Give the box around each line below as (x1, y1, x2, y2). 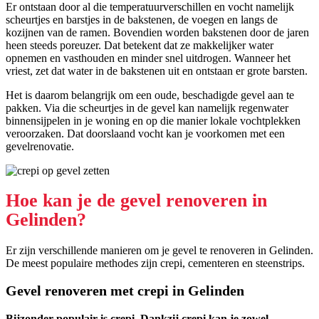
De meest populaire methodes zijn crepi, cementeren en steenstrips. (6, 257, 305, 270)
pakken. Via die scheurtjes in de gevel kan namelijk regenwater (6, 102, 288, 115)
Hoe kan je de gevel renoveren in (6, 190, 267, 211)
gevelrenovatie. (6, 140, 74, 153)
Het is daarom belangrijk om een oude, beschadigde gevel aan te (6, 89, 294, 102)
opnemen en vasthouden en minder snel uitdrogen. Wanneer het (6, 52, 291, 65)
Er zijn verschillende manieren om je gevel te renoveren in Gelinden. (6, 244, 313, 257)
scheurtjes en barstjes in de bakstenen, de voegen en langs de (6, 14, 278, 26)
